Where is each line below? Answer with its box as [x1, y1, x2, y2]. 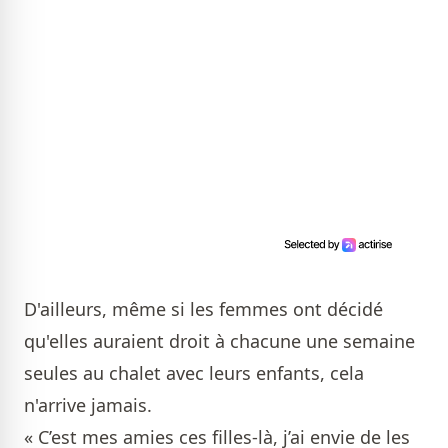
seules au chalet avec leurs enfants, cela [24, 361, 364, 385]
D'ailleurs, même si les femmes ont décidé [24, 297, 383, 321]
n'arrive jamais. [24, 393, 157, 417]
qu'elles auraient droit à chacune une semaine [24, 329, 415, 353]
